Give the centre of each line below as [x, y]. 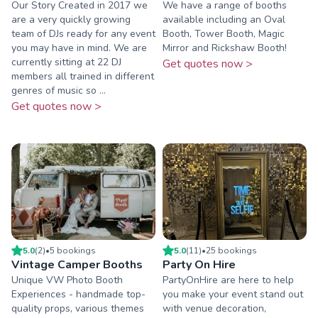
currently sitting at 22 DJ [66, 62]
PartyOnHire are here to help [228, 280]
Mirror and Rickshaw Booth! [225, 48]
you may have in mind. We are [79, 48]
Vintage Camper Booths [77, 264]
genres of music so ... [59, 91]
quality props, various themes [78, 308]
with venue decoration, [214, 308]
